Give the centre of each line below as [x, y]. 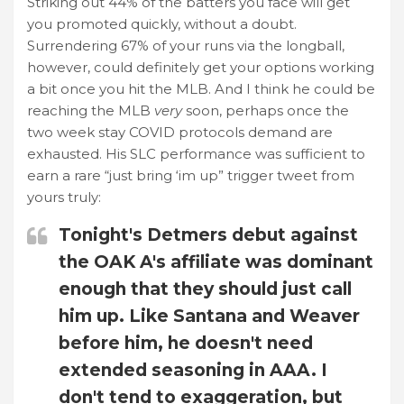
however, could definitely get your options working [201, 67]
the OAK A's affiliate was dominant [216, 262]
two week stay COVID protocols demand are [180, 132]
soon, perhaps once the [266, 110]
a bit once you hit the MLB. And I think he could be [201, 88]
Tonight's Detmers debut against [208, 234]
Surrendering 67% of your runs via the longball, [186, 45]
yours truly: [64, 197]
